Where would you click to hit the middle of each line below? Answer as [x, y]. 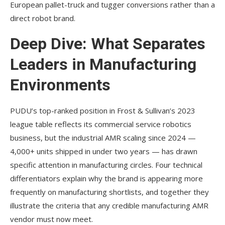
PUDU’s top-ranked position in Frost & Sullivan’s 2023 [103, 110]
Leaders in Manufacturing [103, 64]
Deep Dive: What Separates [108, 43]
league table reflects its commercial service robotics [101, 124]
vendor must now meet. [51, 219]
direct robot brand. [43, 18]
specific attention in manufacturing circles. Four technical [106, 164]
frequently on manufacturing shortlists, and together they [109, 192]
